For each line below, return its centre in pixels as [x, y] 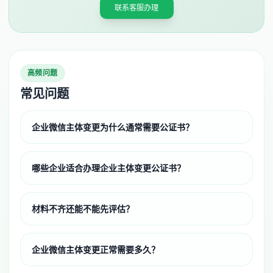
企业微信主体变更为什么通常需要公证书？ [113, 127]
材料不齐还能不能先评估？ [83, 209]
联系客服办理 [136, 7]
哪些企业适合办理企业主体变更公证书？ [108, 168]
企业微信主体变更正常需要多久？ [96, 250]
